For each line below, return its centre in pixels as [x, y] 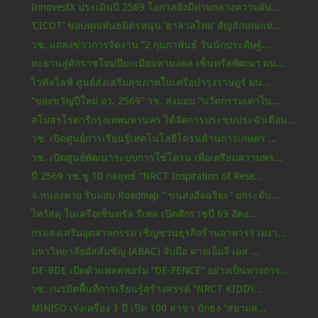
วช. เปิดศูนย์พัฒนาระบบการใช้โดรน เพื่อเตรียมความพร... [157, 157]
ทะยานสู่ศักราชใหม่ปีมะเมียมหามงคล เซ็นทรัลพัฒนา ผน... [158, 64]
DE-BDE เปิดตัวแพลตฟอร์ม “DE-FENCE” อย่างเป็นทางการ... [160, 270]
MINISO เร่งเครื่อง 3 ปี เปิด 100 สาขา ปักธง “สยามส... [148, 308]
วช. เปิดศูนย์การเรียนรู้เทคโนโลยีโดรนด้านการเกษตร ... [154, 139]
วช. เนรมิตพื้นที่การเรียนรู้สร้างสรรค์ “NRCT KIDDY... [147, 289]
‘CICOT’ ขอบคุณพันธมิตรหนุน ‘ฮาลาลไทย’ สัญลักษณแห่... [156, 26]
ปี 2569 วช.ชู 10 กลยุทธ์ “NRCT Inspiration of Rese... [147, 176]
